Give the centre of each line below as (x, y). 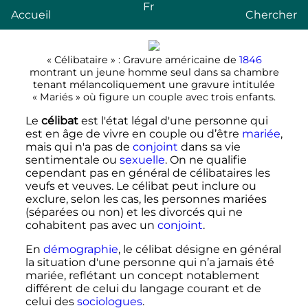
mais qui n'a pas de (79, 146)
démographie (80, 249)
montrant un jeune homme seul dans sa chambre (154, 72)
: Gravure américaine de (178, 59)
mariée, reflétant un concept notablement (142, 275)
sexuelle (142, 159)
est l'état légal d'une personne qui (173, 120)
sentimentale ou (72, 159)
